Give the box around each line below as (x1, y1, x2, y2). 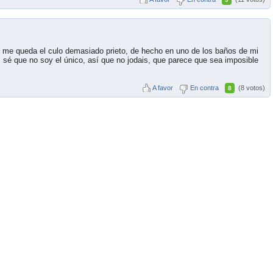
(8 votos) (238, 83, 265, 91)
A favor (152, 83, 173, 91)
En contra (190, 83, 219, 91)
